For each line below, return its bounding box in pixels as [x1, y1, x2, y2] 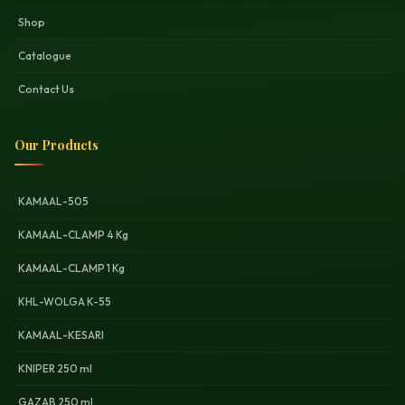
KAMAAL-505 [18, 194, 89, 208]
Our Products [14, 136, 99, 154]
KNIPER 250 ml [18, 362, 92, 375]
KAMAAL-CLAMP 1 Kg [18, 261, 125, 275]
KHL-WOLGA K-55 [18, 295, 111, 308]
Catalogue [18, 49, 71, 62]
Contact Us [18, 82, 74, 96]
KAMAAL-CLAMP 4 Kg [18, 228, 128, 241]
